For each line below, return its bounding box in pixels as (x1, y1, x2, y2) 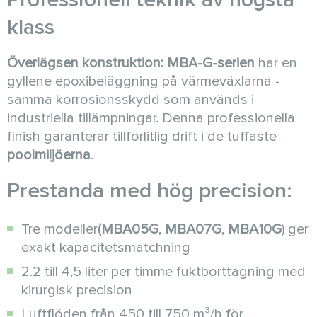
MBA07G (165, 221, 221, 238)
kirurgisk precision (21, 282, 132, 299)
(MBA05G (98, 221, 158, 238)
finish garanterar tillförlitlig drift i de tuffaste (7, 128, 277, 145)
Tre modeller (21, 221, 98, 238)
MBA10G (228, 221, 282, 238)
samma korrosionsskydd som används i (7, 91, 254, 108)
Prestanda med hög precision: (7, 178, 292, 204)
